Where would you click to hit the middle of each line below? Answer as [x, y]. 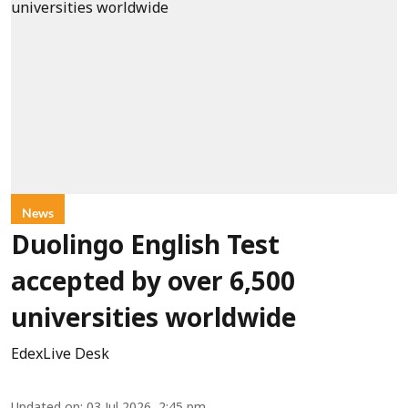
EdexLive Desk [60, 355]
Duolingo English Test [145, 247]
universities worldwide [153, 320]
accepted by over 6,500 [153, 284]
